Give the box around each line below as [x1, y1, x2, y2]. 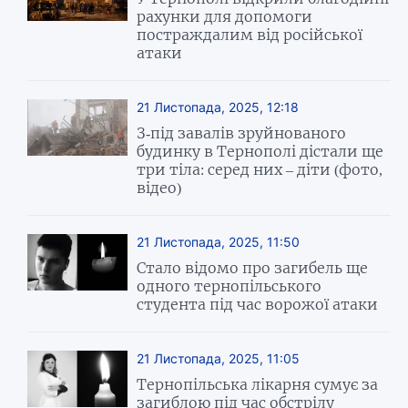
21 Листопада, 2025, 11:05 [137, 350, 301, 366]
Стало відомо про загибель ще [137, 258, 369, 277]
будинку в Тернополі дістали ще [137, 141, 384, 160]
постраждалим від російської [137, 25, 363, 44]
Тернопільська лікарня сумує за [137, 374, 379, 393]
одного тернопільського [137, 276, 322, 295]
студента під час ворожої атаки [137, 294, 379, 313]
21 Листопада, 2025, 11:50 [137, 233, 301, 250]
